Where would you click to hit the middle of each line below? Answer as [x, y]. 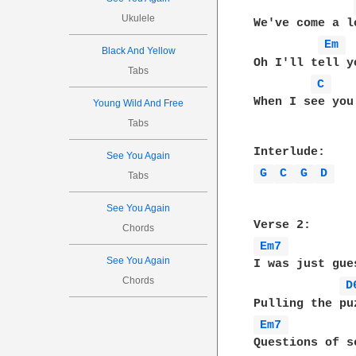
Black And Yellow [138, 51]
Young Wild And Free [139, 103]
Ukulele [139, 18]
